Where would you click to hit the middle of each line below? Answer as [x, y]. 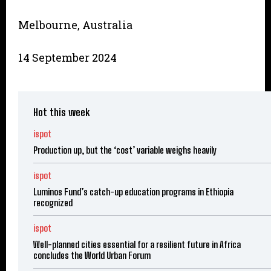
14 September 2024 [67, 58]
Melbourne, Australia [75, 25]
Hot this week [61, 113]
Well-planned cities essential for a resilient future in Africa [137, 245]
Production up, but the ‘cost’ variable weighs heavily [125, 150]
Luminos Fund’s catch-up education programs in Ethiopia [133, 192]
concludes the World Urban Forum [92, 256]
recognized [53, 203]
